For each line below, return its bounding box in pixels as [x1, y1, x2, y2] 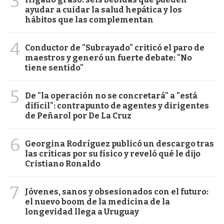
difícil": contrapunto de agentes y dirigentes [25, 100, 209, 110]
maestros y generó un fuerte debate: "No [25, 52, 192, 62]
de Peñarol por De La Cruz [25, 110, 131, 120]
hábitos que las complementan [25, 14, 153, 24]
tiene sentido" [25, 62, 83, 72]
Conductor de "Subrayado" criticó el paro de [25, 42, 204, 52]
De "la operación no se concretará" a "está [25, 90, 197, 100]
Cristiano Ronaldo [25, 158, 100, 168]
